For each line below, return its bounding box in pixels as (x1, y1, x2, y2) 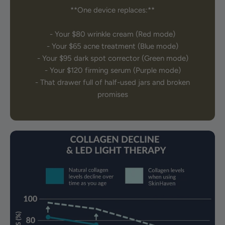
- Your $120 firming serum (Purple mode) (44, 66, 181, 75)
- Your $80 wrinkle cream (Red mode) (50, 30, 175, 39)
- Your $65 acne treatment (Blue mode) (47, 42, 178, 51)
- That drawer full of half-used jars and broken (35, 78, 190, 87)
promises (97, 90, 128, 99)
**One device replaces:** (70, 6, 155, 15)
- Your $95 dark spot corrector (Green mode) (37, 54, 188, 63)
